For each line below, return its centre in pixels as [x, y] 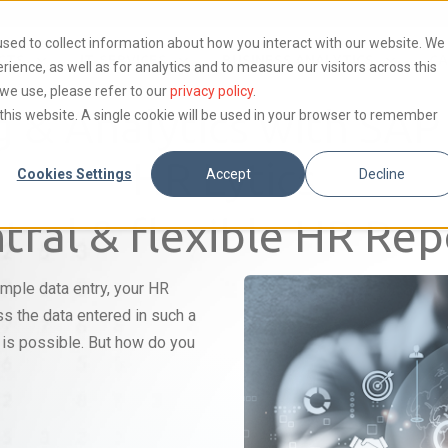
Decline [382, 173]
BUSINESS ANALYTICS [298, 59]
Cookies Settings [74, 173]
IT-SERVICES [123, 59]
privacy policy [211, 90]
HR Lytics [224, 178]
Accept [228, 173]
